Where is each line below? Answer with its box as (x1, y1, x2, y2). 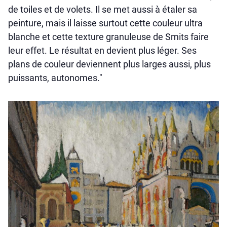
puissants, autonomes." (8, 72, 102, 84)
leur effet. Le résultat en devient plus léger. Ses (8, 45, 197, 56)
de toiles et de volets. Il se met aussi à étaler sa (8, 4, 197, 15)
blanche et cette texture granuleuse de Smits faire (8, 31, 209, 43)
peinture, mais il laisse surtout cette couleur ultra (8, 18, 203, 29)
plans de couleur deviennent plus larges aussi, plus (8, 59, 211, 70)
